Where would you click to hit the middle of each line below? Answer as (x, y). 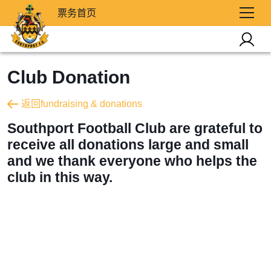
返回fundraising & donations (82, 104)
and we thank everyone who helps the (132, 161)
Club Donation (69, 77)
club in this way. (60, 177)
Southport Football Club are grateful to (135, 128)
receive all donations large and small (128, 145)
